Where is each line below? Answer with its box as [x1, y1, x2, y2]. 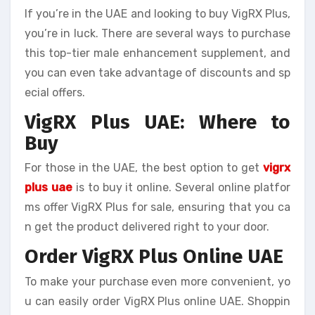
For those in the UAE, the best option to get [25, 161, 263, 174]
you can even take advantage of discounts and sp [25, 65, 290, 79]
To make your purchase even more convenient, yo [25, 274, 290, 288]
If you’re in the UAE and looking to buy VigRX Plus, [25, 6, 290, 20]
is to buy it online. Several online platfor [72, 181, 291, 194]
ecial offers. [25, 85, 85, 99]
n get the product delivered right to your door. [25, 220, 269, 233]
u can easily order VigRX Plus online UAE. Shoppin [25, 294, 290, 308]
